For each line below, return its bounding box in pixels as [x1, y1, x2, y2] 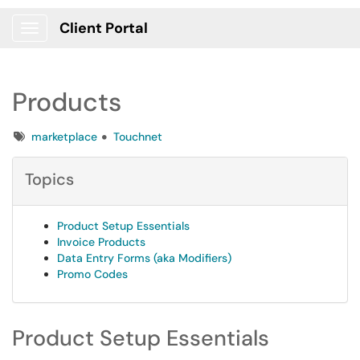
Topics [25, 169, 74, 190]
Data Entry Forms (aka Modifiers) [57, 251, 231, 265]
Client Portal [59, 18, 148, 38]
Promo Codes [57, 267, 128, 281]
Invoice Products [57, 235, 145, 249]
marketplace [31, 129, 97, 144]
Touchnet [113, 129, 162, 144]
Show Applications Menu [29, 34, 157, 48]
